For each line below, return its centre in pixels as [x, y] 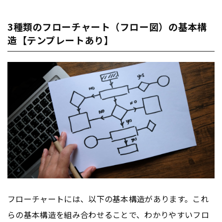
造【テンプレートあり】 [61, 40]
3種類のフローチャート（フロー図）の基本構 [107, 27]
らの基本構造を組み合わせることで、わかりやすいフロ [109, 215]
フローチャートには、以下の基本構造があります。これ [108, 199]
